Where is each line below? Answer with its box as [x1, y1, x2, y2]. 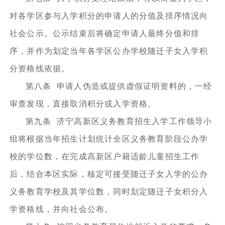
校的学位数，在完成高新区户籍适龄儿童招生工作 [10, 152, 200, 161]
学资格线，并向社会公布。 [10, 204, 114, 213]
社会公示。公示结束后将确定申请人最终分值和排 [10, 29, 200, 38]
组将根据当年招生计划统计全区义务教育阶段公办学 [10, 134, 208, 143]
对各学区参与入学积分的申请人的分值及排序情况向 [10, 11, 208, 20]
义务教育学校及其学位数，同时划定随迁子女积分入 [10, 187, 208, 196]
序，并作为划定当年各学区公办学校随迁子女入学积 [10, 46, 208, 55]
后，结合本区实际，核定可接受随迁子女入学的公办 [10, 169, 208, 178]
